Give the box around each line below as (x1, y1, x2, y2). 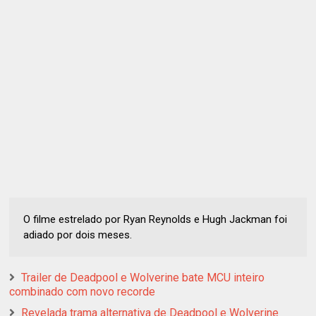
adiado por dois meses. (23, 228, 133, 241)
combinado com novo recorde (9, 284, 156, 298)
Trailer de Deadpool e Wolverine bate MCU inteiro (21, 270, 265, 284)
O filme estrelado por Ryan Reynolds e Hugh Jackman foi (23, 212, 288, 226)
